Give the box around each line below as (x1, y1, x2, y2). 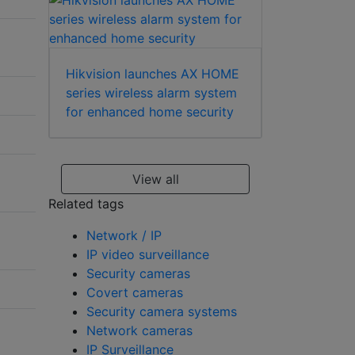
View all (132, 171, 179, 188)
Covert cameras (86, 284, 183, 301)
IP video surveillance (86, 246, 209, 263)
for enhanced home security (66, 104, 234, 120)
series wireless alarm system (66, 85, 237, 101)
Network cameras (86, 323, 193, 339)
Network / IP (86, 227, 162, 244)
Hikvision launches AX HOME (66, 66, 239, 82)
